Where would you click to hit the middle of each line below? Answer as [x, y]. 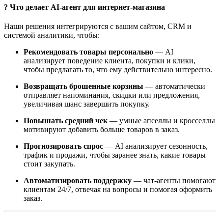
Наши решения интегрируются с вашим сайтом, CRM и [98, 26]
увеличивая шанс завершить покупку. [87, 104]
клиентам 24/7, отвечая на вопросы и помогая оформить [118, 189]
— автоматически [174, 86]
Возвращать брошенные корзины [83, 86]
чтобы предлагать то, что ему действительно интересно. [118, 69]
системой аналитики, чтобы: [52, 35]
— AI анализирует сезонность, [155, 146]
